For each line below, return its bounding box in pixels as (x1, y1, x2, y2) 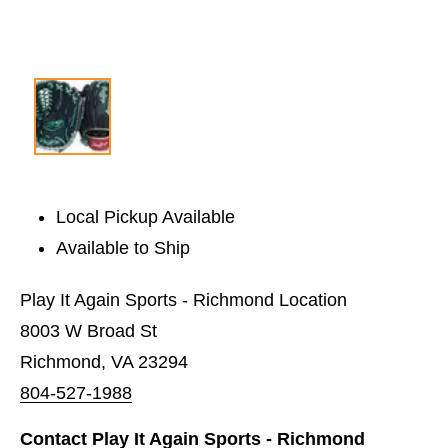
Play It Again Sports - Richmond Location (20, 289, 347, 310)
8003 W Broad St (20, 320, 157, 341)
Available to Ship (56, 237, 191, 258)
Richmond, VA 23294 (20, 351, 188, 372)
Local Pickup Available (56, 206, 236, 227)
